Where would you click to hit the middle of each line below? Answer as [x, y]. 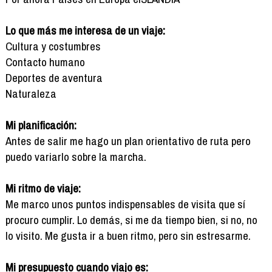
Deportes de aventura [54, 77]
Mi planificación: [41, 125]
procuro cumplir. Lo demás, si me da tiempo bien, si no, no [131, 219]
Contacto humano [45, 62]
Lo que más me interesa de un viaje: [85, 30]
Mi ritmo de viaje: [43, 188]
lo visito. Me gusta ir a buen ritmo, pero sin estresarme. [128, 235]
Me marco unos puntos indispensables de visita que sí [125, 204]
